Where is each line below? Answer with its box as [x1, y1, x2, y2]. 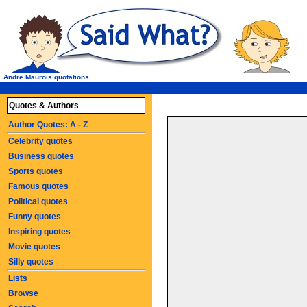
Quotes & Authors [9, 101, 79, 110]
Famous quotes [8, 182, 69, 191]
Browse [8, 288, 38, 298]
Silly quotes [8, 257, 53, 267]
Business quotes [8, 151, 74, 161]
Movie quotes [8, 242, 60, 251]
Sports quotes [8, 167, 63, 176]
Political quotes [8, 197, 68, 206]
